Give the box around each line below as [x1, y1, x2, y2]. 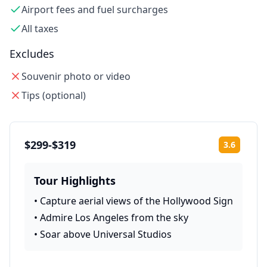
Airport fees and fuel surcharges [21, 3, 168, 16]
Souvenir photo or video [21, 70, 131, 83]
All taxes [21, 22, 58, 35]
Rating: [242, 144, 265, 154]
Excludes [10, 46, 54, 61]
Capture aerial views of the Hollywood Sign [40, 194, 233, 207]
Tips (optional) [21, 89, 86, 102]
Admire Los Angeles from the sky [40, 211, 188, 224]
